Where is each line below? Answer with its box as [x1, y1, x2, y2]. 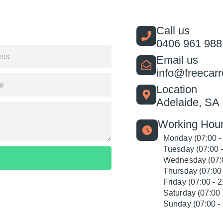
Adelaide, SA [156, 96, 220, 109]
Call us [156, 24, 190, 37]
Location [156, 83, 197, 96]
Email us [156, 54, 198, 67]
